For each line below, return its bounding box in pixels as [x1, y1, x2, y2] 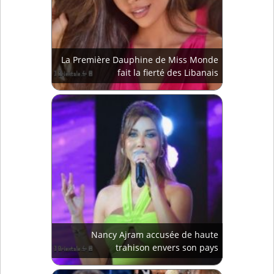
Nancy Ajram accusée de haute [91, 229, 218, 241]
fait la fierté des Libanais [117, 67, 218, 79]
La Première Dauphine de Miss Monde [61, 54, 218, 66]
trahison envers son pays [116, 242, 218, 254]
